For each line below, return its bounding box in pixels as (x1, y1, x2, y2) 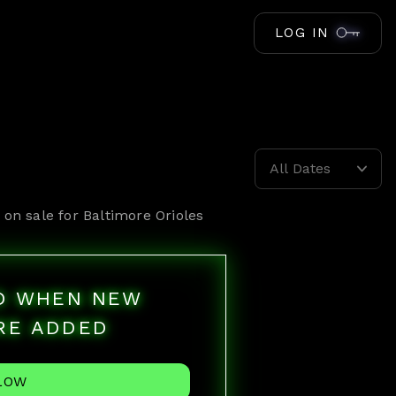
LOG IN (274, 25, 330, 41)
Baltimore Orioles (83, 207, 204, 224)
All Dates (269, 160, 331, 177)
